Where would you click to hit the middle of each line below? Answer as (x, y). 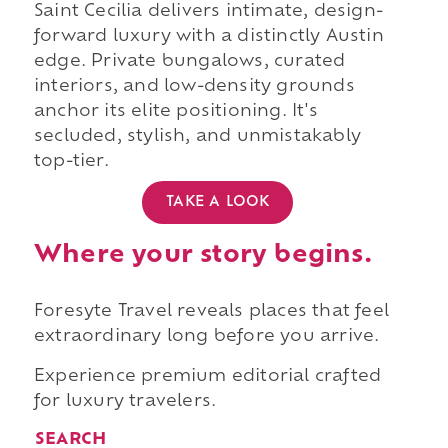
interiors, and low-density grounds (194, 87)
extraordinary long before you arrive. (206, 337)
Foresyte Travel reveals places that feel (211, 312)
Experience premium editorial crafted (207, 377)
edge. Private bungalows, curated (189, 62)
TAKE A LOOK (218, 202)
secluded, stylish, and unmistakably (197, 137)
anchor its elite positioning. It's (175, 112)
